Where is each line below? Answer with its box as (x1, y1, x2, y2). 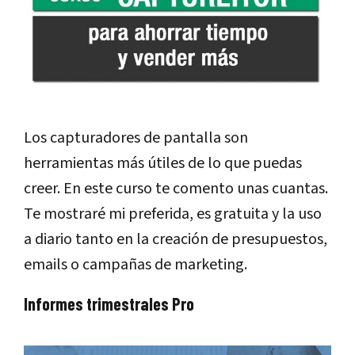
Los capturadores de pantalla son (24, 127, 248, 150)
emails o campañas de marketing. (24, 254, 247, 277)
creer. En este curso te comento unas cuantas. (24, 177, 328, 200)
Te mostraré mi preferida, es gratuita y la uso (24, 203, 322, 226)
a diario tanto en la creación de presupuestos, (24, 228, 327, 251)
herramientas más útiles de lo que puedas (24, 152, 302, 175)
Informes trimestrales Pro (24, 293, 194, 315)
